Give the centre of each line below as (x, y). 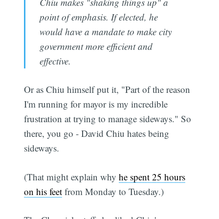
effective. (55, 61)
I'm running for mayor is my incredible (96, 104)
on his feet (43, 191)
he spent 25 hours (152, 176)
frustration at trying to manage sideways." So (108, 119)
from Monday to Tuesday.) (113, 191)
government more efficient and (96, 46)
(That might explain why (72, 176)
